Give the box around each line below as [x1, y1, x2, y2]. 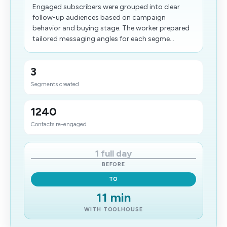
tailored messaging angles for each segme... [32, 34, 174, 43]
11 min [96, 190, 131, 205]
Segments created [30, 81, 79, 88]
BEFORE [101, 161, 126, 168]
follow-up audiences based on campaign [32, 13, 166, 22]
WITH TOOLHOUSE [84, 206, 143, 213]
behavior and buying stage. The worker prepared [32, 24, 190, 32]
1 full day [95, 148, 132, 159]
